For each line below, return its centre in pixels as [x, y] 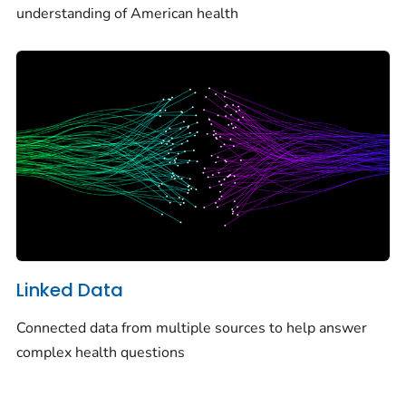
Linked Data [70, 290]
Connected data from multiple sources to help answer [192, 328]
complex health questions [101, 352]
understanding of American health [127, 14]
